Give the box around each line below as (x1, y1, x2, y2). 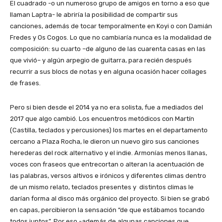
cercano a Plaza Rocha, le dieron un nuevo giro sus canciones (10, 138, 199, 146)
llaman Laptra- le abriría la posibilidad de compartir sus (10, 11, 178, 19)
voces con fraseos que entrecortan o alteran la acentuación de (10, 161, 204, 168)
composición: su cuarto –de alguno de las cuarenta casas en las (10, 45, 206, 53)
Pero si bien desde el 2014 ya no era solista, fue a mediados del (10, 104, 203, 111)
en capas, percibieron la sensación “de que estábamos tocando (10, 206, 205, 214)
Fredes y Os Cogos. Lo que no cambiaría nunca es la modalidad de (10, 34, 212, 42)
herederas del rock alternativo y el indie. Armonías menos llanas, (10, 149, 207, 157)
